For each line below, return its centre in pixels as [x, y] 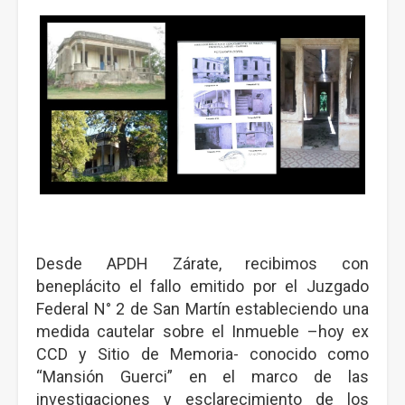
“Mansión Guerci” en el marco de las [202, 377]
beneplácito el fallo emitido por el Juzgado [202, 286]
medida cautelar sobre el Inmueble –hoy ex [202, 331]
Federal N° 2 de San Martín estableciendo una [202, 309]
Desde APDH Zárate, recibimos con [202, 264]
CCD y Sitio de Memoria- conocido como [202, 354]
